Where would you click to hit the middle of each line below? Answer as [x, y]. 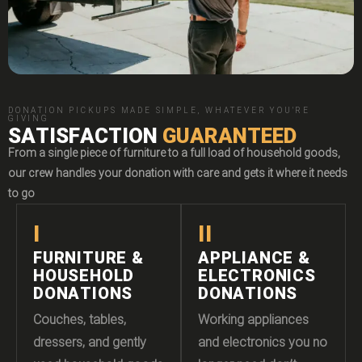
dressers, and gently [90, 343]
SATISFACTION [85, 135]
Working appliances [253, 320]
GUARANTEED [229, 135]
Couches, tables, [80, 320]
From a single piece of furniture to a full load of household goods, [174, 154]
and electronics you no [263, 343]
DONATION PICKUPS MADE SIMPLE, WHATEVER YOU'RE [159, 111]
